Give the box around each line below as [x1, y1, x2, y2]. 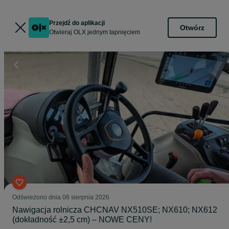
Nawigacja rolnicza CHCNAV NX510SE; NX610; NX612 [12, 205, 217, 214]
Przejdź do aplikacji [49, 19, 105, 27]
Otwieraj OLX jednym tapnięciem [49, 29, 140, 36]
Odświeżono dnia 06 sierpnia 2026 [12, 194, 109, 201]
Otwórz [180, 23, 204, 32]
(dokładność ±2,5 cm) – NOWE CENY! [12, 215, 152, 224]
